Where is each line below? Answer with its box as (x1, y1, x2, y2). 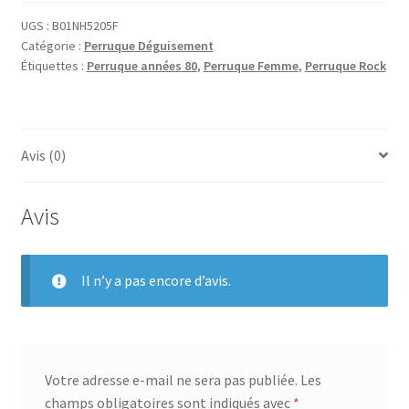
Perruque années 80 (86, 57, 197, 74)
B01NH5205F (51, 16, 119, 34)
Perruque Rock (304, 57, 386, 74)
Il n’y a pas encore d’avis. (80, 271, 231, 290)
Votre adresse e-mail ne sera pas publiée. (44, 370, 298, 389)
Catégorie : (20, 37, 84, 54)
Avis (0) (20, 145, 66, 164)
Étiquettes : (20, 57, 87, 74)
